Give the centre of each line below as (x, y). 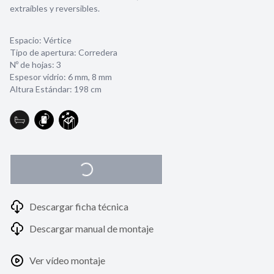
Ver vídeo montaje (67, 260)
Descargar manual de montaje (91, 228)
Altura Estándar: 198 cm (56, 89)
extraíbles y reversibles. (55, 8)
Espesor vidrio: (39, 77)
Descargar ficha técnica (79, 206)
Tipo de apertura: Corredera (64, 52)
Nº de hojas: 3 (35, 65)
